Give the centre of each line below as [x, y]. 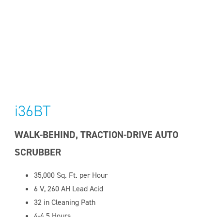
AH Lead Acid [81, 189]
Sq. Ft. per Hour [81, 175]
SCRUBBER [38, 152]
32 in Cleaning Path [64, 202]
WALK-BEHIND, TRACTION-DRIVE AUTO [96, 135]
